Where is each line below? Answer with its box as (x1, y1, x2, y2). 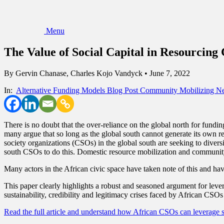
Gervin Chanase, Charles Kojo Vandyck (15, 68, 144, 77)
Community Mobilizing (140, 85, 216, 94)
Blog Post (107, 85, 140, 94)
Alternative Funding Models (16, 85, 107, 94)
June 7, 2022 (147, 68, 190, 77)
